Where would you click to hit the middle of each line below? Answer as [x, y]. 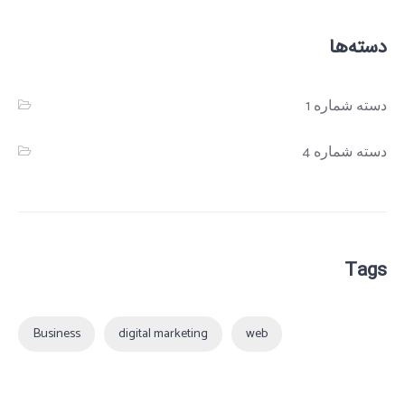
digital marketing [163, 334]
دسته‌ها [358, 48]
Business [57, 334]
